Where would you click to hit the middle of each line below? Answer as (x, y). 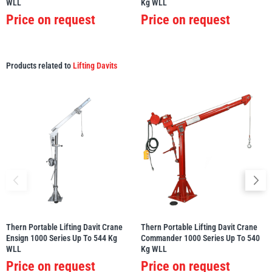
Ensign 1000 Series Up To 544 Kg (62, 238)
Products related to (39, 66)
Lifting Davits (95, 66)
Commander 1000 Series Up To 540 (200, 238)
